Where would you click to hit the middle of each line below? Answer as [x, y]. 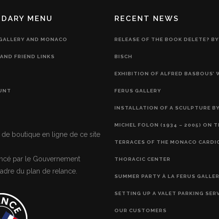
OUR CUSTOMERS [141, 210]
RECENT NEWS [147, 18]
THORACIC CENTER [142, 159]
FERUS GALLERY [138, 90]
